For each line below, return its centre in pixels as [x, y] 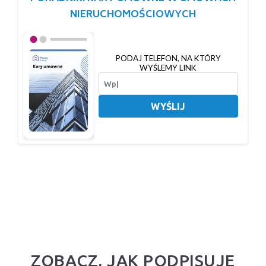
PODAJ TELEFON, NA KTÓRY [168, 58]
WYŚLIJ [168, 107]
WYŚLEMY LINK [168, 68]
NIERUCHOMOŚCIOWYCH [133, 15]
